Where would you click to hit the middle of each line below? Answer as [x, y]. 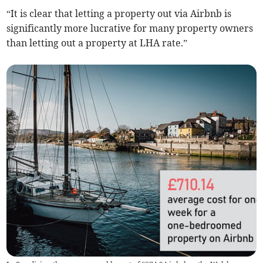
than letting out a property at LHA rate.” [97, 43]
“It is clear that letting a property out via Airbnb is [119, 13]
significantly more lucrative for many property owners [130, 28]
